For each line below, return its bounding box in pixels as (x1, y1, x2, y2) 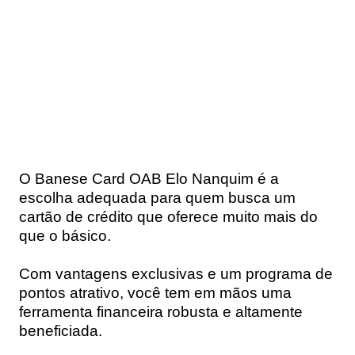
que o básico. (19, 227, 111, 244)
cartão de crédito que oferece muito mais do (19, 208, 318, 225)
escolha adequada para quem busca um (19, 189, 296, 206)
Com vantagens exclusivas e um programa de (19, 265, 333, 282)
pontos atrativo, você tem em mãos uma (19, 284, 292, 301)
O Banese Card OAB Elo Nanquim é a (19, 170, 279, 187)
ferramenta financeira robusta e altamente (19, 303, 303, 320)
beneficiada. (19, 322, 102, 339)
